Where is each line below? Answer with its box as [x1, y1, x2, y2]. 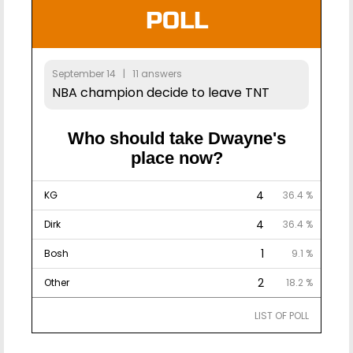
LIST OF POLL [255, 309, 309, 323]
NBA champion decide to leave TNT [52, 84, 269, 102]
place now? [130, 148, 223, 169]
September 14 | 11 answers [52, 67, 182, 81]
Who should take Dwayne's [67, 128, 286, 149]
